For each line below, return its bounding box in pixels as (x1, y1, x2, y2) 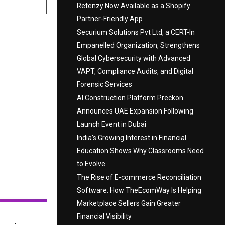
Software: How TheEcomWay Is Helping (77, 186, 201, 194)
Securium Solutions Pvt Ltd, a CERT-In (77, 28, 195, 36)
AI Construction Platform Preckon (77, 93, 183, 102)
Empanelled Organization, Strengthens (77, 41, 200, 49)
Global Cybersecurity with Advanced (77, 54, 190, 62)
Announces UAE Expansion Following (77, 106, 193, 115)
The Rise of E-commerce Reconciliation (77, 173, 201, 181)
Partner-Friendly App (77, 14, 143, 23)
